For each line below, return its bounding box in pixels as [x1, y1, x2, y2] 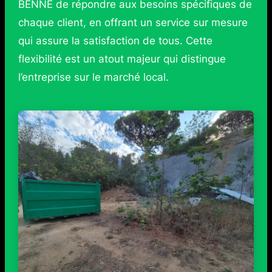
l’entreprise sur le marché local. [18, 70, 169, 83]
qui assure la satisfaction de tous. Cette [18, 34, 212, 47]
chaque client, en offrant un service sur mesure [18, 16, 248, 29]
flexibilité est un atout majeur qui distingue [18, 52, 226, 65]
